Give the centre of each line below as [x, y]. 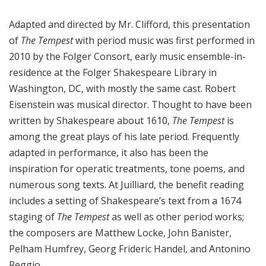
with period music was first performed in [164, 41]
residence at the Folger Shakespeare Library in [113, 73]
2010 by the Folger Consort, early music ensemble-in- [127, 57]
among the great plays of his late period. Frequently [124, 137]
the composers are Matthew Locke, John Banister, [120, 233]
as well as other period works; [177, 217]
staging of [33, 217]
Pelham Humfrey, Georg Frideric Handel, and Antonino [130, 249]
